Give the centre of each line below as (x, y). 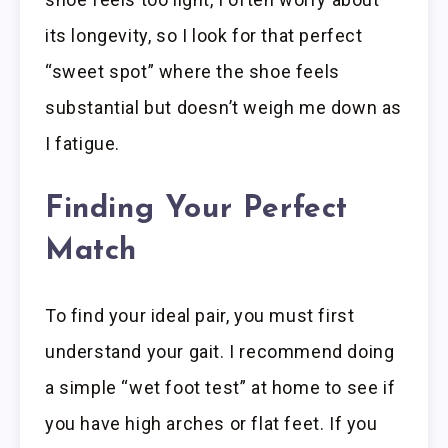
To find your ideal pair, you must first (200, 316)
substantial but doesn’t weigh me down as (224, 107)
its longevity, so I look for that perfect (204, 35)
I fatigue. (82, 143)
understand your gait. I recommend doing (220, 352)
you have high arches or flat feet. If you (211, 424)
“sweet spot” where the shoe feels (192, 71)
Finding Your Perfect (197, 209)
